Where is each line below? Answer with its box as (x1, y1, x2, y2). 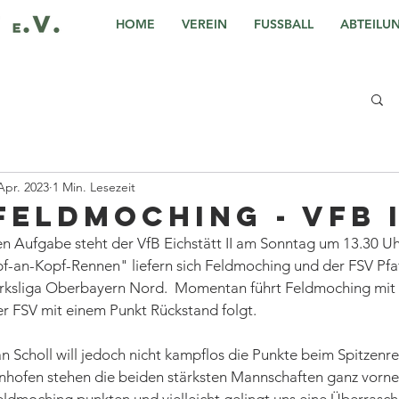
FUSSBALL (254, 16, 313, 32)
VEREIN (182, 16, 227, 32)
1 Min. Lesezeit (53, 178, 135, 195)
